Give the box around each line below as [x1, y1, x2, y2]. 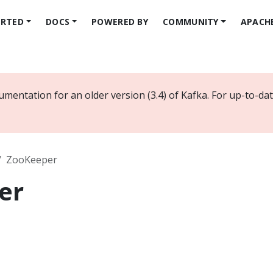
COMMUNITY [163, 15, 219, 27]
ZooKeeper [6, 153, 57, 166]
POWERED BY [91, 15, 149, 27]
